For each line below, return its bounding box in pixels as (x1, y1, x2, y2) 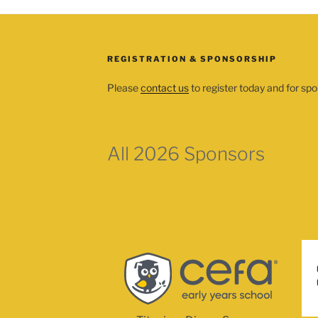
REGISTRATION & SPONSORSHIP (106, 54, 277, 65)
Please (106, 82, 141, 94)
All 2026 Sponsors (106, 143, 265, 165)
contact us (140, 82, 189, 94)
